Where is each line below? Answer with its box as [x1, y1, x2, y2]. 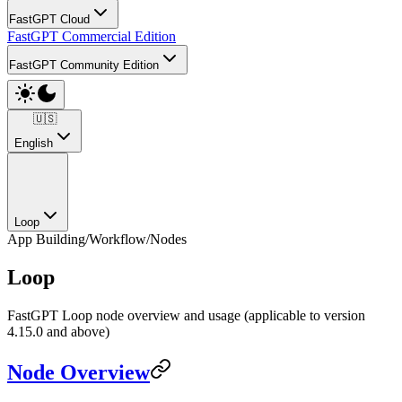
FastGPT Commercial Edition [7, 29, 176, 44]
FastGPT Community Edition [9, 58, 159, 72]
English [14, 136, 53, 150]
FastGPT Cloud [9, 13, 90, 26]
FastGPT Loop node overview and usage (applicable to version [7, 307, 365, 323]
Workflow [89, 232, 146, 247]
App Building [7, 232, 85, 247]
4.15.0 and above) [7, 323, 109, 339]
